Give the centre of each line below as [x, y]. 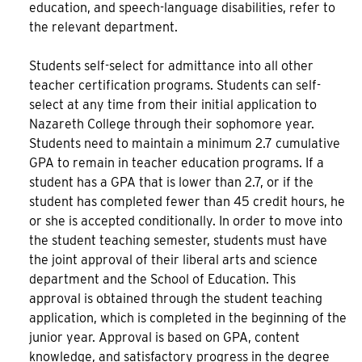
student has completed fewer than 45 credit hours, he [187, 202]
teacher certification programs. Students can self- [175, 85]
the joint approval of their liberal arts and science [173, 260]
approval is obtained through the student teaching [176, 299]
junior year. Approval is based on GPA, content [164, 337]
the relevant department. [103, 27]
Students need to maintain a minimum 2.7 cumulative [185, 143]
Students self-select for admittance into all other [171, 66]
